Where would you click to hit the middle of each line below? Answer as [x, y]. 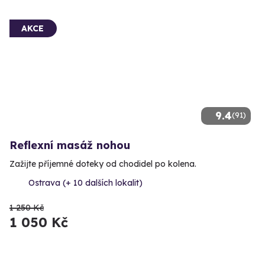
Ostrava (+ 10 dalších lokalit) [85, 182]
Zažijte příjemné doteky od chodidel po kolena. [103, 164]
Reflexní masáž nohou [70, 145]
